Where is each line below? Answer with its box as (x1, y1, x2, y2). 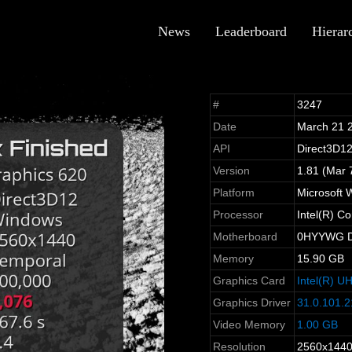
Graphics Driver (212, 296, 291, 310)
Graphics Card (212, 274, 285, 288)
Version (212, 164, 250, 178)
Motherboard (212, 230, 277, 244)
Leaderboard (215, 24, 287, 39)
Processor (212, 208, 263, 222)
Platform (212, 186, 255, 200)
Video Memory (212, 318, 285, 332)
